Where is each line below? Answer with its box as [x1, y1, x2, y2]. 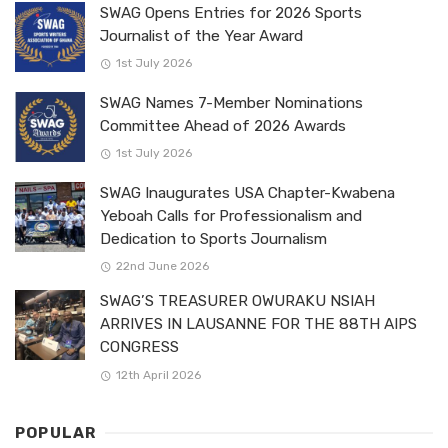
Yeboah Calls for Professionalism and [100, 207, 362, 226]
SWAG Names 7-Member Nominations [100, 94, 363, 113]
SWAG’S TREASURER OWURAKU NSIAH [100, 292, 375, 311]
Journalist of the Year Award [100, 27, 303, 46]
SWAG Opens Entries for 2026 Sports [100, 4, 362, 23]
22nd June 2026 [115, 259, 209, 274]
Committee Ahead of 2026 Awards [100, 117, 346, 136]
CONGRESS [100, 338, 179, 357]
